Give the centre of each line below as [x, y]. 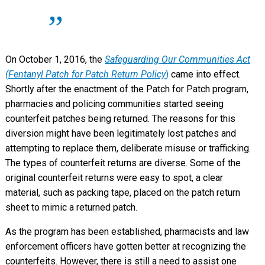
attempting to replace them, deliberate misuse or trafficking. [128, 148]
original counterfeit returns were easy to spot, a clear [114, 177]
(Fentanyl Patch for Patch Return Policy [85, 74]
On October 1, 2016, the [55, 59]
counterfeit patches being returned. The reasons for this [120, 118]
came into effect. [204, 74]
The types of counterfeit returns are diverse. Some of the [123, 163]
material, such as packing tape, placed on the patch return [122, 192]
